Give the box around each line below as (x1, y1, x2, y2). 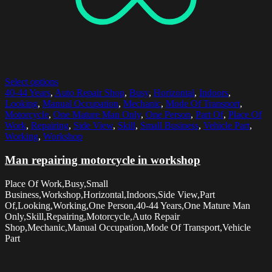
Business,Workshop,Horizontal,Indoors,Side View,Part (5, 189, 215, 200)
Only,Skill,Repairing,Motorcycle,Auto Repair (5, 211, 180, 222)
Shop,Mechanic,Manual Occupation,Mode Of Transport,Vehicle (5, 222, 251, 233)
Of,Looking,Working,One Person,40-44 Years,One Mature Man (5, 200, 250, 211)
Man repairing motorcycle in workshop (5, 154, 200, 167)
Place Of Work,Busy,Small (5, 178, 108, 189)
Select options (5, 76, 58, 87)
